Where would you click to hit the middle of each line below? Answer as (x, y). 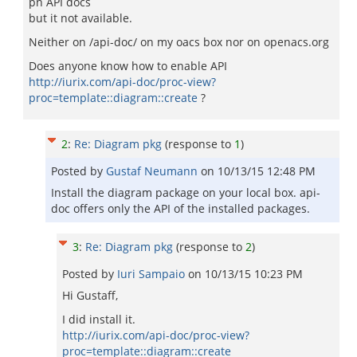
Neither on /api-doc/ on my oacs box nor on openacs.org (179, 42)
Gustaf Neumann (153, 171)
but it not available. (80, 18)
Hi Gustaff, (90, 295)
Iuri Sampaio (153, 274)
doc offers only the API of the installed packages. (180, 208)
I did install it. (99, 319)
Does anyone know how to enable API (128, 66)
